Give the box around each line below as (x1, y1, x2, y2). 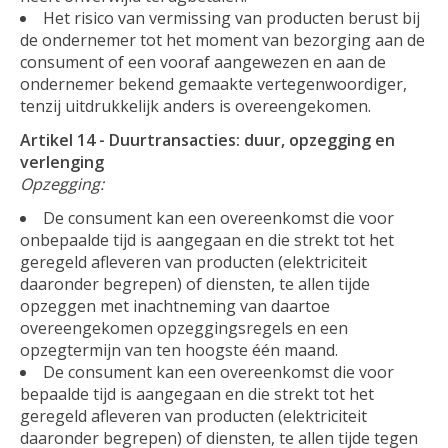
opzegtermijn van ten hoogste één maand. (20, 338, 338, 361)
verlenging (20, 150, 104, 173)
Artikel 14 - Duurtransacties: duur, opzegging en (20, 128, 395, 151)
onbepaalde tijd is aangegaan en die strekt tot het (20, 228, 394, 251)
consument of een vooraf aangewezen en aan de (20, 50, 386, 73)
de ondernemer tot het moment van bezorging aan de (20, 28, 425, 51)
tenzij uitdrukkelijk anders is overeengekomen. (20, 94, 371, 117)
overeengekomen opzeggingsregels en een (20, 316, 348, 339)
